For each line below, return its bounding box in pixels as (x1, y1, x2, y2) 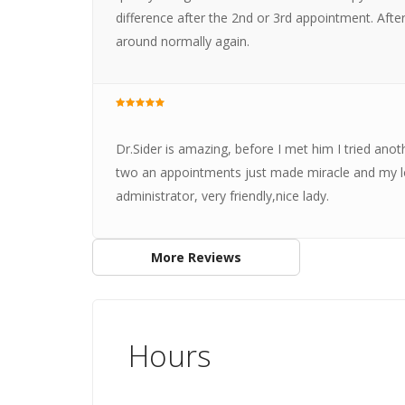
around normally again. (115, 33, 250, 50)
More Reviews (150, 248, 241, 266)
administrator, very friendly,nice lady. (115, 187, 329, 204)
